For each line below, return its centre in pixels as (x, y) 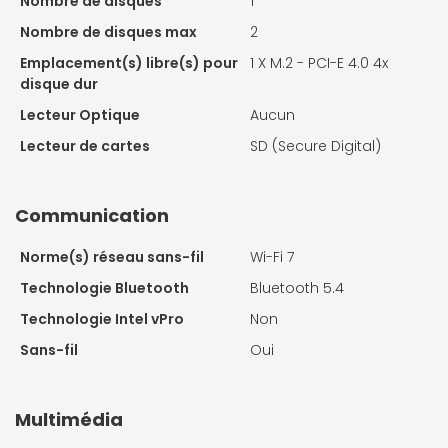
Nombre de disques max (108, 32)
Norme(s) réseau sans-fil (112, 257)
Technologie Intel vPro (102, 319)
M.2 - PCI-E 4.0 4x (329, 63)
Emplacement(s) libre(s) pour (129, 63)
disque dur (59, 84)
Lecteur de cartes (85, 146)
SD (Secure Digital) (315, 146)
